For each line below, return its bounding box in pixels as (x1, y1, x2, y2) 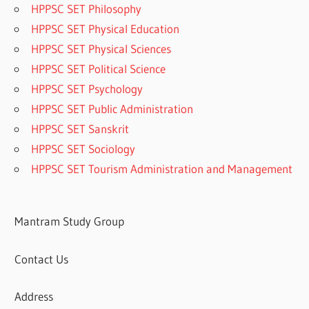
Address (14, 289, 54, 304)
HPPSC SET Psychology (31, 81, 143, 97)
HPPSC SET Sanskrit (31, 121, 130, 137)
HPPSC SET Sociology (31, 141, 136, 157)
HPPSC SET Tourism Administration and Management (31, 161, 293, 177)
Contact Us (14, 251, 69, 266)
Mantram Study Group (14, 214, 125, 229)
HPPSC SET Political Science (31, 61, 166, 77)
